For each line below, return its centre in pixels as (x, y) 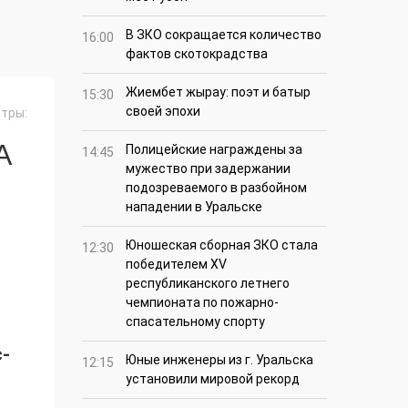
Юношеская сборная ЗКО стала (222, 245)
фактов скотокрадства (197, 54)
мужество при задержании (208, 169)
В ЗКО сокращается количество (224, 35)
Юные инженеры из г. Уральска (219, 360)
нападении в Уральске (194, 207)
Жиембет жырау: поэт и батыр (218, 92)
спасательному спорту (195, 322)
